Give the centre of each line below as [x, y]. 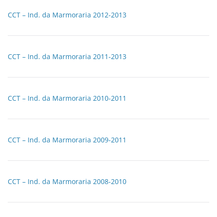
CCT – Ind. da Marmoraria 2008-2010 [67, 181]
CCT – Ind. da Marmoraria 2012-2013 [67, 15]
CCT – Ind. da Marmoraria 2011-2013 [67, 56]
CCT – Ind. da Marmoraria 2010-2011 [67, 98]
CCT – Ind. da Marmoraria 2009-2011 [67, 140]
